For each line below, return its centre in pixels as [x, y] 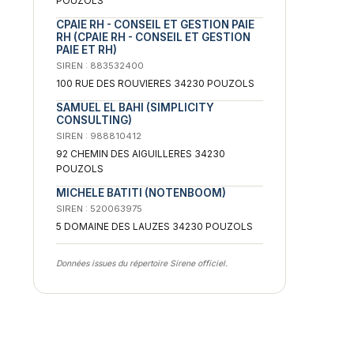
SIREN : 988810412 [99, 136]
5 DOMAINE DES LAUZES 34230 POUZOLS [154, 226]
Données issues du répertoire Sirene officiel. [142, 263]
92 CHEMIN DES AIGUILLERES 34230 [141, 153]
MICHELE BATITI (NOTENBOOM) [141, 192]
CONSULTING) [94, 120]
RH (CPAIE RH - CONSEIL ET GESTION [153, 37]
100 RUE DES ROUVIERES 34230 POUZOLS [155, 83]
